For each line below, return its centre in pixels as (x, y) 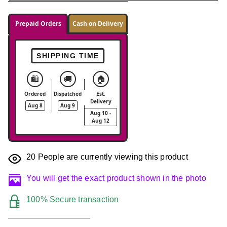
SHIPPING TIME (68, 56)
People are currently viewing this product (112, 157)
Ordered (35, 94)
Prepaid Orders (38, 24)
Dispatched (68, 94)
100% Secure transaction (73, 200)
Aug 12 (101, 121)
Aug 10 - (101, 113)
